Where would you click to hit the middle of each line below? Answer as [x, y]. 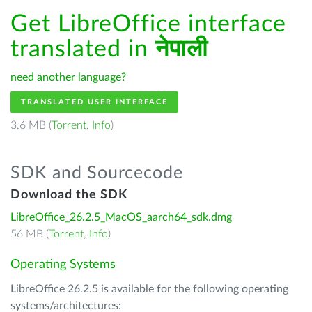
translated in [83, 49]
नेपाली [182, 49]
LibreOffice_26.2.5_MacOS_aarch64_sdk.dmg [121, 217]
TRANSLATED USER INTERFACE [94, 102]
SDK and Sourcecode [97, 173]
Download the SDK [69, 195]
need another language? [68, 77]
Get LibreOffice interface [148, 24]
